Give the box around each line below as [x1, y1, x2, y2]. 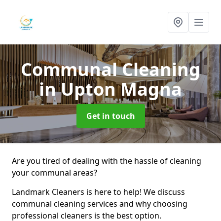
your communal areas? [12, 167, 97, 178]
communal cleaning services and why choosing [12, 198, 187, 209]
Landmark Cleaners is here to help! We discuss [12, 186, 185, 197]
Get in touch [86, 110, 135, 121]
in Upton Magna [39, 77, 182, 101]
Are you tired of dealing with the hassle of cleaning [12, 155, 201, 166]
